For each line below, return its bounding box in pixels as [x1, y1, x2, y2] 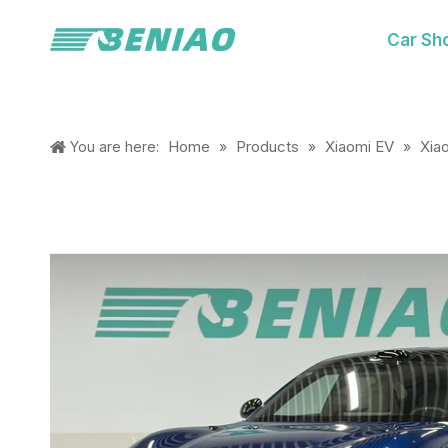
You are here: [70, 138, 159, 155]
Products [236, 137, 299, 156]
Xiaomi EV [325, 137, 394, 156]
